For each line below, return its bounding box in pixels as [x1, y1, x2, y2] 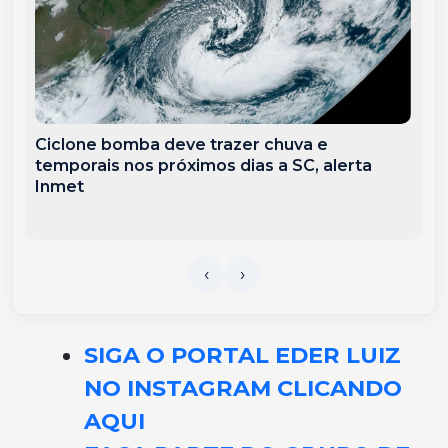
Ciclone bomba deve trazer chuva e [35, 135, 329, 155]
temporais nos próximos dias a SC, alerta [35, 156, 373, 176]
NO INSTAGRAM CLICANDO [84, 374, 402, 403]
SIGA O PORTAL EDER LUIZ [84, 341, 401, 370]
